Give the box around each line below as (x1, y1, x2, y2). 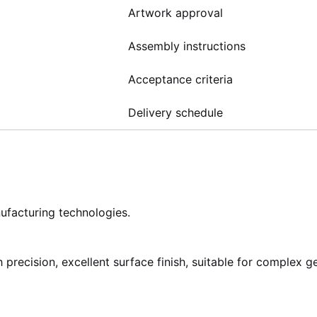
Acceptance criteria (128, 72, 233, 86)
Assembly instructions (128, 39, 246, 53)
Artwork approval (128, 6, 223, 20)
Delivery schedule (128, 105, 223, 120)
